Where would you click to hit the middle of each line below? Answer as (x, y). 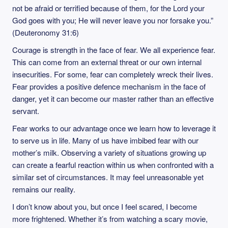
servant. (26, 111)
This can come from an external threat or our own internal (107, 62)
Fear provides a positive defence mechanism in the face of (109, 86)
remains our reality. (44, 189)
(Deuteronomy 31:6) (46, 32)
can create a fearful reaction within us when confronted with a (113, 165)
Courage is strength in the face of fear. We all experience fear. (114, 50)
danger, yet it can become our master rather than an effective (113, 98)
